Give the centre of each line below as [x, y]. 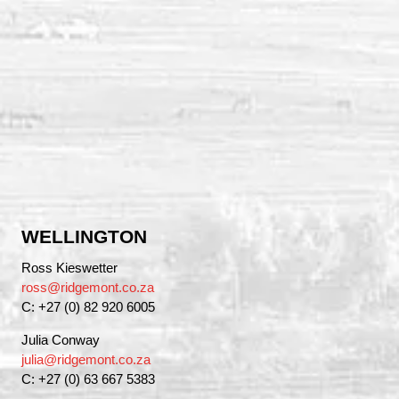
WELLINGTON [84, 237]
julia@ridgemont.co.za [86, 359]
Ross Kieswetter [69, 268]
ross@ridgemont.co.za [88, 288]
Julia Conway [61, 339]
